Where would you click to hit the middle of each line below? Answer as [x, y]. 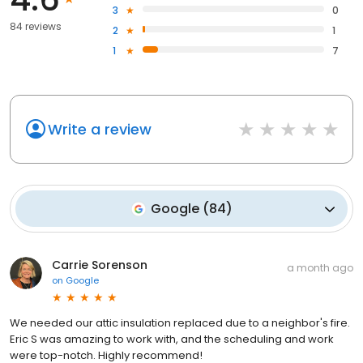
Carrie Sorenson [100, 265]
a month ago [320, 268]
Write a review [100, 130]
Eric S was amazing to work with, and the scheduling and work [172, 340]
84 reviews [36, 27]
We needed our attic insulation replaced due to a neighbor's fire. [180, 323]
